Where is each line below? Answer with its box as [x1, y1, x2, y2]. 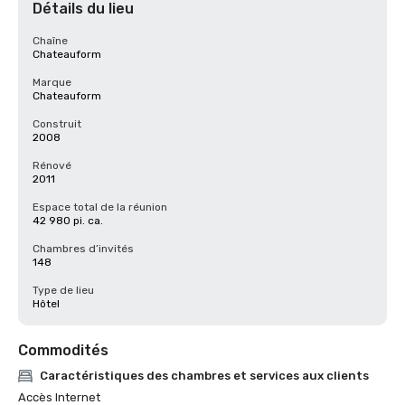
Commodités [18, 342, 108, 359]
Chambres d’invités [33, 242, 134, 255]
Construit [33, 118, 81, 130]
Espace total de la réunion [33, 201, 167, 213]
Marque [33, 76, 71, 89]
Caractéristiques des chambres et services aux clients [40, 369, 369, 382]
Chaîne [33, 34, 68, 47]
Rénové [33, 159, 71, 172]
